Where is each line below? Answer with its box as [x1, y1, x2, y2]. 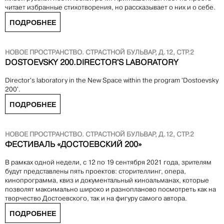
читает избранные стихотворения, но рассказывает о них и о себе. [5, 3, 215, 11]
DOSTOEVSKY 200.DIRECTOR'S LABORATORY [5, 57, 178, 67]
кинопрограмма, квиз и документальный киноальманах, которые [5, 176, 209, 184]
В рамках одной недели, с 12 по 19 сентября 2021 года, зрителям [5, 158, 211, 166]
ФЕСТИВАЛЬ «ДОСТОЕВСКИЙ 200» [5, 139, 141, 149]
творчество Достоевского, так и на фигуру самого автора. [5, 194, 187, 202]
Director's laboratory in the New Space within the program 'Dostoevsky [5, 76, 218, 84]
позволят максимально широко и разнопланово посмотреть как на [5, 185, 216, 193]
